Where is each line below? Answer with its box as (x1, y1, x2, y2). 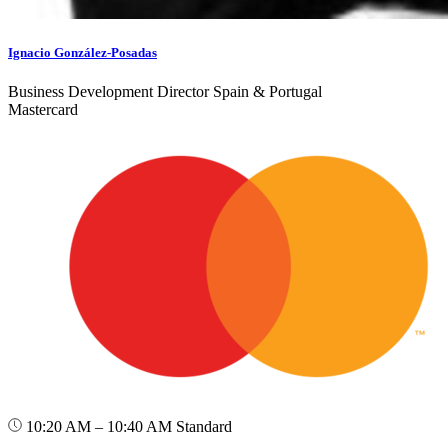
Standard (176, 418, 232, 436)
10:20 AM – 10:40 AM (22, 418, 176, 436)
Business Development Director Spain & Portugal (8, 83, 322, 101)
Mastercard (8, 101, 78, 119)
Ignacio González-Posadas (8, 45, 157, 61)
